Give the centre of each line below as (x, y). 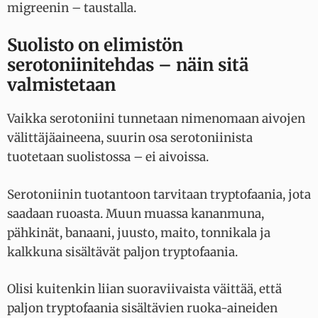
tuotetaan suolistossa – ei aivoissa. (109, 157)
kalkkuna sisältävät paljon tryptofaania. (124, 252)
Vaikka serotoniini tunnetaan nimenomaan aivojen (156, 119)
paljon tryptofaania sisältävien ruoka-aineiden (142, 308)
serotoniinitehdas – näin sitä (128, 65)
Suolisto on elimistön (95, 45)
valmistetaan (61, 85)
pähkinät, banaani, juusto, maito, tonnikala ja (139, 232)
